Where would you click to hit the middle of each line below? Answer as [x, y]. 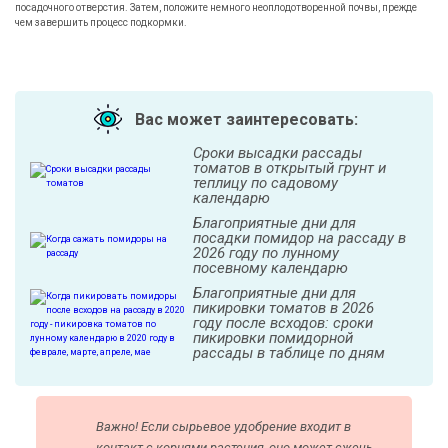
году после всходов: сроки [283, 323]
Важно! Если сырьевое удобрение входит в [223, 426]
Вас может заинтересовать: [246, 120]
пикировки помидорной [273, 338]
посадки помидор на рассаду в [299, 238]
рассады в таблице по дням [289, 353]
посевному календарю [270, 268]
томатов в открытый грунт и [289, 168]
